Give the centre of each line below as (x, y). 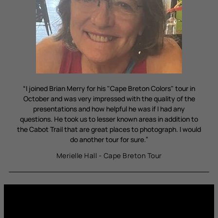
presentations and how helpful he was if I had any (109, 109)
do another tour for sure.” (109, 139)
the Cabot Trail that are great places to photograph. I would (109, 129)
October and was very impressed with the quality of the (109, 99)
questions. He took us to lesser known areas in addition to (109, 119)
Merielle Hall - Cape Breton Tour (109, 155)
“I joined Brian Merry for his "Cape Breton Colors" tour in (109, 88)
